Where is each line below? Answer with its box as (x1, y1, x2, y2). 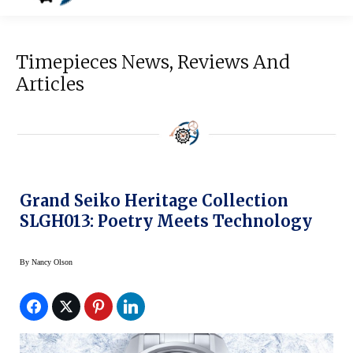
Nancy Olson (32, 257, 72, 266)
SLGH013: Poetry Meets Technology (20, 210, 312, 231)
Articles (16, 72, 84, 96)
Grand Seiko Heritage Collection (20, 190, 288, 210)
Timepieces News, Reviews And (16, 50, 290, 74)
